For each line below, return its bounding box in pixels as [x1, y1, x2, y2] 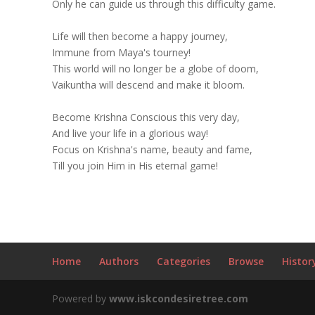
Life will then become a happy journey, [51, 30, 228, 43]
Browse [228, 255, 264, 268]
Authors [98, 255, 139, 268]
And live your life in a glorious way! [51, 127, 208, 140]
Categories [156, 255, 210, 268]
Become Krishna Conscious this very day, [51, 110, 240, 124]
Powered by [51, 292, 109, 305]
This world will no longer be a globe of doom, [51, 62, 259, 75]
